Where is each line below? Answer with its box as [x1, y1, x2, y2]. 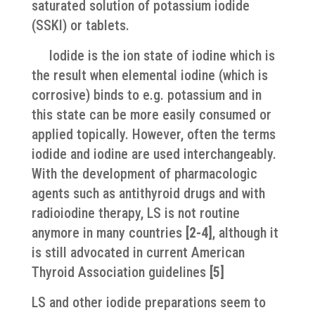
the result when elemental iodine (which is [31, 67, 268, 84]
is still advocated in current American [31, 244, 245, 261]
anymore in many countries [31, 224, 186, 241]
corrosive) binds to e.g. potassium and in [31, 86, 262, 103]
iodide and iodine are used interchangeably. [31, 146, 276, 162]
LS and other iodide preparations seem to [31, 294, 266, 311]
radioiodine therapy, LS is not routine [31, 205, 240, 221]
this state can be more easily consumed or [31, 106, 271, 123]
